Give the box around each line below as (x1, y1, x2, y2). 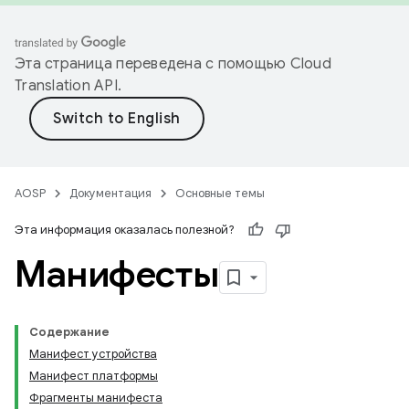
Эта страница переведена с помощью (15, 55, 290, 73)
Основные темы (175, 185, 265, 201)
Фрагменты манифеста (29, 390, 163, 405)
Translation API (15, 77, 118, 95)
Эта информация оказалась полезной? (15, 222, 235, 237)
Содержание (29, 324, 110, 340)
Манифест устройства (29, 346, 157, 362)
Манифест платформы (29, 368, 158, 383)
